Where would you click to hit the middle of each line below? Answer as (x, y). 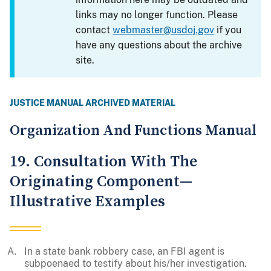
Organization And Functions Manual (133, 131)
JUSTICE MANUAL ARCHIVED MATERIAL (93, 103)
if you (228, 30)
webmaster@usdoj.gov (164, 30)
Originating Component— (101, 182)
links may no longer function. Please (157, 15)
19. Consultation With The (103, 162)
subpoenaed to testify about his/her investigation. (135, 264)
